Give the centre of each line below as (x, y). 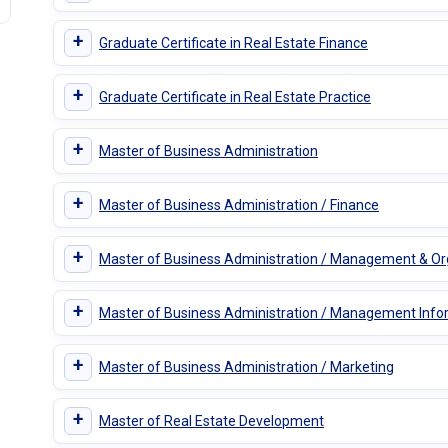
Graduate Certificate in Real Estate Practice (234, 96)
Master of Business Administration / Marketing (246, 366)
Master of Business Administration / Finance (238, 204)
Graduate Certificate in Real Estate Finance (233, 42)
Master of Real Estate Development (211, 420)
